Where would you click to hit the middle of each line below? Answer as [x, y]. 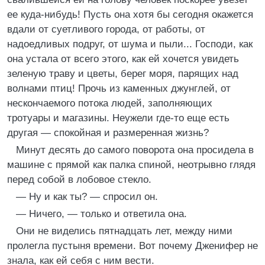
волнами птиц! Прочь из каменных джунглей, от [119, 88]
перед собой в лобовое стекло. [79, 180]
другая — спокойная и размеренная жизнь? [108, 133]
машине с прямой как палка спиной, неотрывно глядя [131, 165]
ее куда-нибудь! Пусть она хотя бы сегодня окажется [130, 14]
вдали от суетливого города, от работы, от [106, 29]
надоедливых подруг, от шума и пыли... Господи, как [130, 44]
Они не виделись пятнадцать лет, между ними [124, 231]
